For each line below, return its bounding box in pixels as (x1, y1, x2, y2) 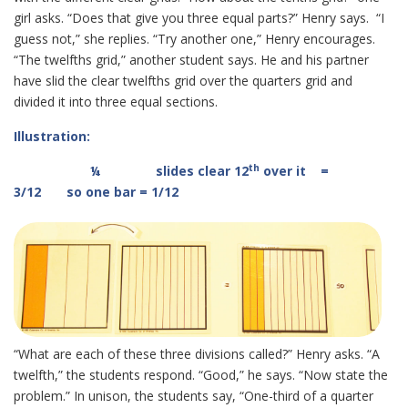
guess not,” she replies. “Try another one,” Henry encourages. (14, 30, 375, 47)
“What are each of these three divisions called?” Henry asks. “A (14, 345, 380, 362)
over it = (260, 162, 380, 179)
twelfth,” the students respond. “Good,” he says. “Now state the (14, 366, 388, 383)
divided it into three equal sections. (14, 93, 218, 110)
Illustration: (14, 127, 94, 145)
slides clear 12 (156, 162, 249, 179)
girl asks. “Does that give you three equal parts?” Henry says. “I (14, 9, 384, 26)
